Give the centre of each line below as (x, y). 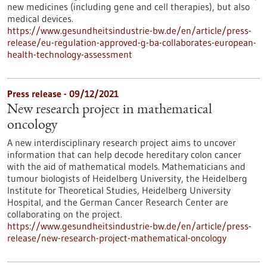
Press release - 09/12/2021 (63, 94)
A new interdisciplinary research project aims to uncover (122, 142)
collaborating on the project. (65, 214)
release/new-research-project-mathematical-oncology (117, 238)
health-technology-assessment (70, 54)
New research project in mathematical (110, 110)
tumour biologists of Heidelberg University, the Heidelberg (127, 178)
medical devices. (40, 18)
